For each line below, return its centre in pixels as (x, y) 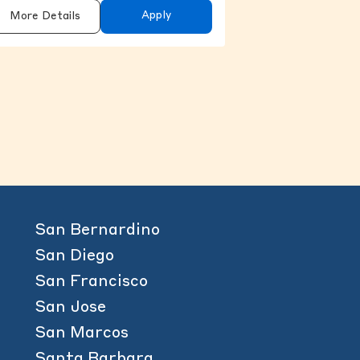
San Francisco (92, 282)
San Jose (71, 308)
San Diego (75, 257)
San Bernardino (98, 231)
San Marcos (82, 334)
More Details (45, 17)
